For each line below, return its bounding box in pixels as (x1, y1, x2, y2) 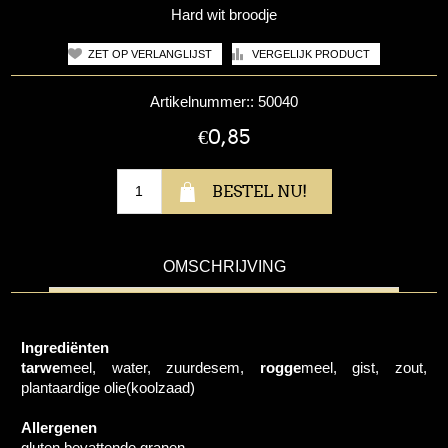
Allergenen (21, 418, 98, 436)
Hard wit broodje (171, 5, 277, 23)
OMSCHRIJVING (162, 257, 286, 275)
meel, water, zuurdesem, (60, 358, 260, 376)
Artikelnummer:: (150, 92, 254, 110)
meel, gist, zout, (300, 358, 427, 376)
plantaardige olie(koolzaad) (21, 378, 196, 396)
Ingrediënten (21, 338, 110, 356)
